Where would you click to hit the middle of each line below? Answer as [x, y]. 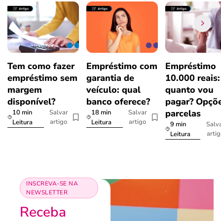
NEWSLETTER [47, 192]
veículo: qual [113, 90]
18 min [101, 112]
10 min [22, 112]
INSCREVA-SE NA [52, 183]
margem [25, 90]
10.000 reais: [193, 78]
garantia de [110, 78]
